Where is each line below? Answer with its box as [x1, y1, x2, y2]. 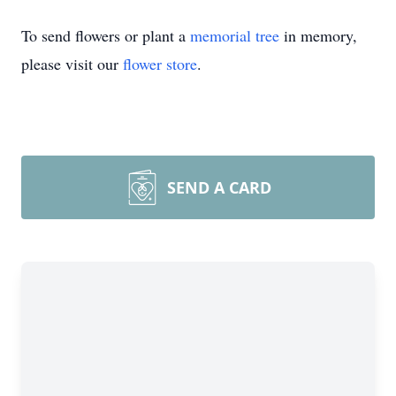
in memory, [279, 25, 357, 46]
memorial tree [190, 25, 279, 46]
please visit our [21, 53, 123, 74]
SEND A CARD [167, 177, 271, 198]
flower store [123, 53, 197, 74]
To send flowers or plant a [21, 25, 190, 46]
